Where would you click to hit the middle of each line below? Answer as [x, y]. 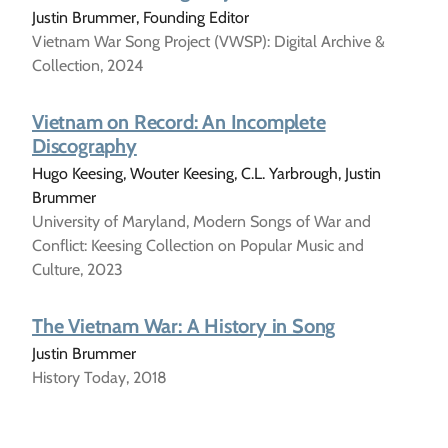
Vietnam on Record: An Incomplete [179, 121]
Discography [84, 145]
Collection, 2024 [87, 65]
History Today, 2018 [99, 377]
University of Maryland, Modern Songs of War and [201, 221]
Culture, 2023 [77, 269]
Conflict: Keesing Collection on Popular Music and [198, 245]
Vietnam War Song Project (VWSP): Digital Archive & [208, 41]
